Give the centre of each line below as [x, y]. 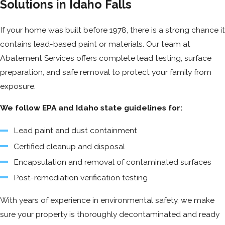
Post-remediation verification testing [81, 177]
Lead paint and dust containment [76, 131]
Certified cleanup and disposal [70, 146]
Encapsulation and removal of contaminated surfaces [113, 162]
